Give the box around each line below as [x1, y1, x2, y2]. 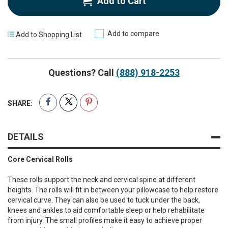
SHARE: [8, 99, 33, 107]
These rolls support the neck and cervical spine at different [8, 175, 195, 184]
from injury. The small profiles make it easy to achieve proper [8, 216, 202, 224]
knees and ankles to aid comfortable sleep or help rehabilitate [8, 206, 205, 214]
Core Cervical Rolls [8, 155, 73, 163]
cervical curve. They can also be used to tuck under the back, [8, 195, 200, 204]
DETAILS [8, 131, 44, 142]
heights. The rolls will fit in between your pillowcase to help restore [8, 185, 218, 194]
